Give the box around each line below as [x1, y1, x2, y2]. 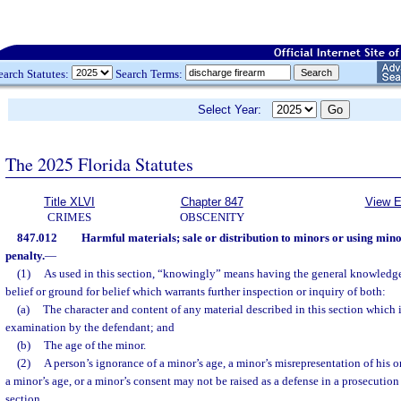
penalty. [5, 249, 45, 262]
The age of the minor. [43, 338, 146, 352]
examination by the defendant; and [5, 320, 175, 334]
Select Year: [198, 103, 272, 116]
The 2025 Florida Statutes [5, 151, 193, 176]
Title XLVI [44, 195, 95, 209]
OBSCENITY [179, 210, 244, 224]
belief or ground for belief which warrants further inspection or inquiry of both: [5, 285, 386, 298]
